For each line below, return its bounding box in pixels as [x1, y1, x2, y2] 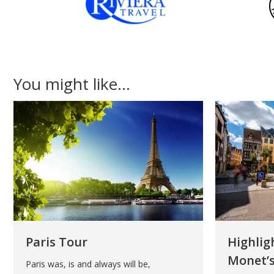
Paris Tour [26, 233, 87, 250]
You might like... [13, 72, 130, 95]
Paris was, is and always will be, [26, 257, 150, 270]
